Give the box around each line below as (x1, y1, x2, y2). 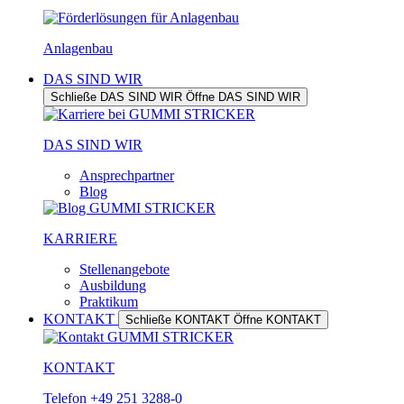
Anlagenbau (43, 41, 113, 56)
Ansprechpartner (79, 168, 174, 183)
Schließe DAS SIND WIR (50, 90, 182, 104)
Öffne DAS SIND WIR (186, 90, 300, 104)
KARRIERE (43, 231, 117, 246)
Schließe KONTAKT (125, 313, 230, 326)
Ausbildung (79, 278, 146, 293)
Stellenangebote (79, 262, 170, 277)
